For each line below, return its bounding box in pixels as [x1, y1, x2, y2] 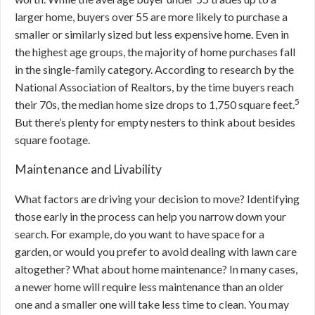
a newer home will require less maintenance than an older [15, 280, 284, 293]
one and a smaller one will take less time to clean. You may [15, 297, 289, 311]
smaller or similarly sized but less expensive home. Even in [15, 27, 289, 41]
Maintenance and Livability [15, 162, 162, 176]
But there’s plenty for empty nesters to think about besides [15, 115, 295, 129]
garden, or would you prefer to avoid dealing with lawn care [15, 245, 297, 258]
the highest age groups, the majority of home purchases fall [15, 45, 295, 58]
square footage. [15, 133, 90, 146]
